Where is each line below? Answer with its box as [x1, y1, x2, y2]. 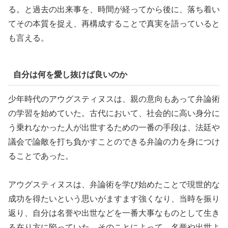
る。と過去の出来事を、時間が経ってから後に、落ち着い [8, 5, 220, 14]
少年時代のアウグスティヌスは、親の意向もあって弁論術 [8, 94, 220, 103]
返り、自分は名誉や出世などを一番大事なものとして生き [8, 209, 220, 218]
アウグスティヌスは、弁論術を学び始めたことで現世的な [8, 180, 220, 189]
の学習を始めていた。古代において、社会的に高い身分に [8, 108, 220, 118]
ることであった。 [8, 151, 73, 160]
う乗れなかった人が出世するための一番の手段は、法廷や [8, 123, 220, 132]
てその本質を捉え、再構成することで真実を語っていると [8, 19, 220, 28]
